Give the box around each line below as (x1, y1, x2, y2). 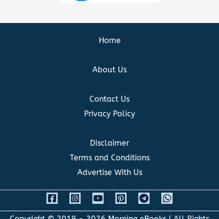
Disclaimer (90, 138, 129, 148)
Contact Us (89, 94, 130, 104)
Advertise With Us (77, 167, 142, 177)
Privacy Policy (84, 109, 135, 118)
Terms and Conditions (69, 153, 150, 162)
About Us (92, 65, 127, 74)
